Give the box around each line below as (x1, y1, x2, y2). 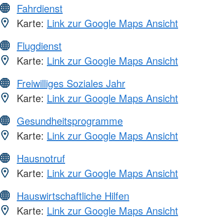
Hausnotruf (17, 151, 65, 166)
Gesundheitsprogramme (17, 113, 123, 128)
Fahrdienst (17, 1, 63, 16)
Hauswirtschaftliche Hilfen (17, 188, 129, 203)
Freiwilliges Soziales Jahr (17, 76, 125, 91)
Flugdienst (17, 38, 62, 53)
